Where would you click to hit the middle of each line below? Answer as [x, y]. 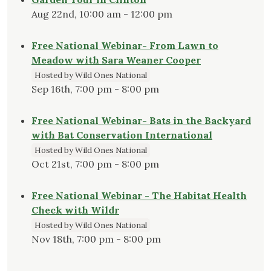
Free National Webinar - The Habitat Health [139, 196]
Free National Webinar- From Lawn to [125, 46]
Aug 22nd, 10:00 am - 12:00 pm [102, 14]
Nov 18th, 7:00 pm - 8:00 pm [96, 239]
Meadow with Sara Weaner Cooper [116, 60]
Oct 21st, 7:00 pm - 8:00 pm [95, 164]
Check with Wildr [75, 210]
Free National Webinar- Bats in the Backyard [141, 121]
